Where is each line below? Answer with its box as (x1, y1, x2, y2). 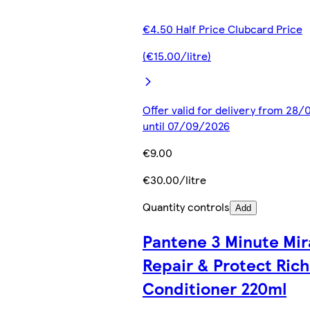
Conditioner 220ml (143, 276, 286, 300)
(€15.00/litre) (143, 48, 211, 64)
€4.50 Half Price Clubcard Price (143, 21, 302, 37)
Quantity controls (143, 199, 230, 215)
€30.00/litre (143, 172, 206, 188)
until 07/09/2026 (143, 118, 230, 134)
